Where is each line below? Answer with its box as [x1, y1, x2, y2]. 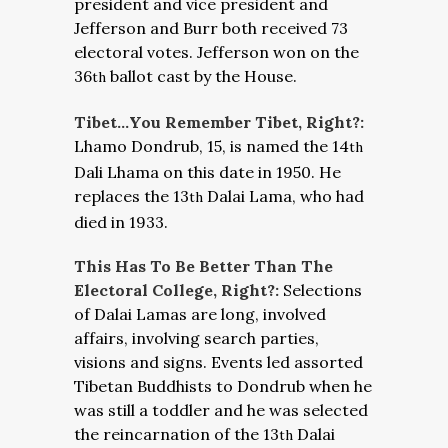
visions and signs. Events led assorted [74, 352, 363, 372]
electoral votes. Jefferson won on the [74, 42, 359, 62]
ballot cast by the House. [106, 66, 297, 86]
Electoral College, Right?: [74, 280, 283, 300]
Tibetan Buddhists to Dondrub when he [74, 376, 372, 396]
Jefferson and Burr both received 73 [74, 18, 348, 38]
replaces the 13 [74, 186, 189, 206]
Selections [283, 280, 362, 300]
